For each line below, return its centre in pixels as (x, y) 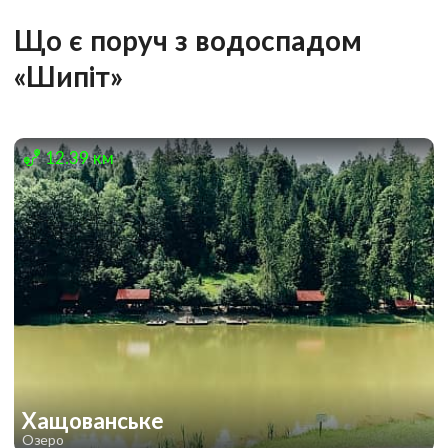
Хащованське (93, 420)
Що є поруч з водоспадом (188, 39)
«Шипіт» (68, 75)
